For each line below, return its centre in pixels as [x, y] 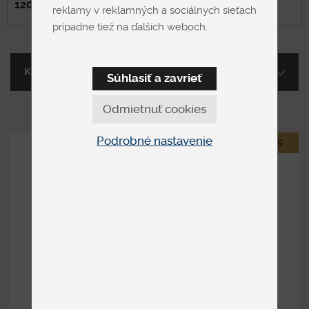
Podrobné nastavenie [154, 141]
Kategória [49, 72]
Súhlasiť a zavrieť [154, 79]
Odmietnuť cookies [154, 110]
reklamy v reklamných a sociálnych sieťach [154, 11]
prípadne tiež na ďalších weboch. [130, 28]
